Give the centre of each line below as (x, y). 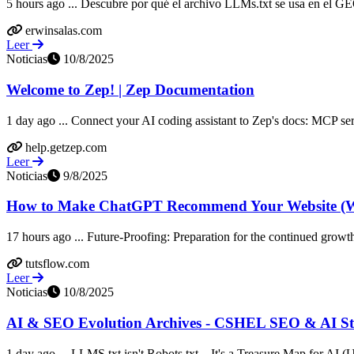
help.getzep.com (66, 147)
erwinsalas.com (64, 31)
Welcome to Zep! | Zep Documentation (130, 90)
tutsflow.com (57, 264)
